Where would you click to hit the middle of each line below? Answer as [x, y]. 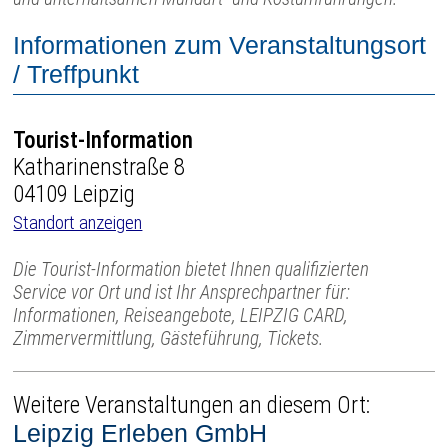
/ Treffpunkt [76, 74]
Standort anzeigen [78, 222]
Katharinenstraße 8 [99, 167]
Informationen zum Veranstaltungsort [220, 45]
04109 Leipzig [74, 194]
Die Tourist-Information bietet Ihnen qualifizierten [191, 269]
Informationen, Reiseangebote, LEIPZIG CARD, [181, 315]
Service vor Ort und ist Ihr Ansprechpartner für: [182, 292]
